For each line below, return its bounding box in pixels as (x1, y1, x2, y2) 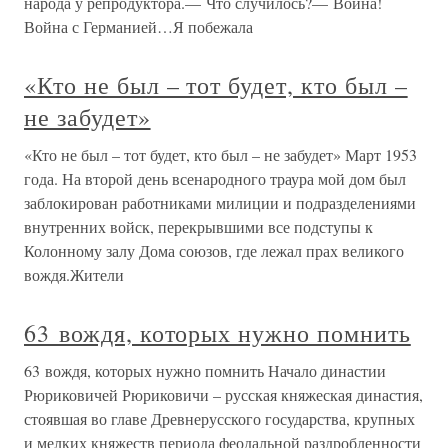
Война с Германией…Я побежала (24, 16, 253, 37)
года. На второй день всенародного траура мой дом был (24, 168, 406, 189)
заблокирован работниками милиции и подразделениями (24, 192, 416, 213)
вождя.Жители (24, 264, 124, 285)
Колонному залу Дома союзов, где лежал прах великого (24, 240, 404, 261)
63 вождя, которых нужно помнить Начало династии (24, 360, 386, 381)
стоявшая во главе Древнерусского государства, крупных (24, 408, 415, 429)
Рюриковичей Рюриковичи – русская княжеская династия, (24, 384, 423, 405)
